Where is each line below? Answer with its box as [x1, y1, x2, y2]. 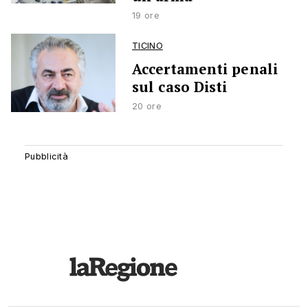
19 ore [132, 10, 159, 21]
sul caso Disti [132, 77, 228, 97]
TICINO [132, 41, 163, 52]
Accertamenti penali [132, 59, 278, 79]
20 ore [132, 101, 162, 112]
